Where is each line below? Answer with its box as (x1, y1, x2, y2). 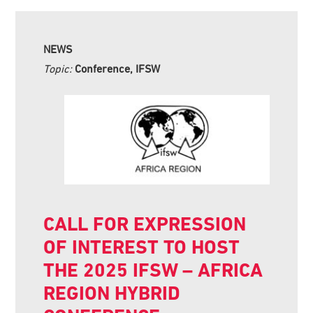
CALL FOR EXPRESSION (43, 212, 247, 235)
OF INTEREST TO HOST (43, 235, 240, 259)
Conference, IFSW (75, 61, 161, 75)
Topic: (43, 61, 75, 75)
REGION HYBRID (43, 281, 181, 305)
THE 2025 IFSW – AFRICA (43, 258, 263, 282)
